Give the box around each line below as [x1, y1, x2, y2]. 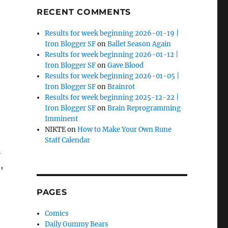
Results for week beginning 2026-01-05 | [45, 71, 180, 80]
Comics [45, 209, 69, 218]
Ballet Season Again [107, 39, 172, 48]
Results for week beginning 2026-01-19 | [45, 28, 179, 38]
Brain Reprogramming [107, 103, 181, 112]
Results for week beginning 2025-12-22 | [45, 93, 179, 102]
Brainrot [107, 82, 135, 91]
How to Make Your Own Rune [77, 125, 172, 134]
